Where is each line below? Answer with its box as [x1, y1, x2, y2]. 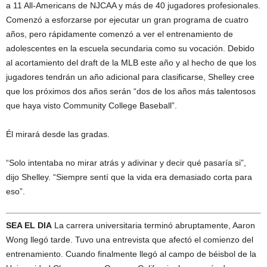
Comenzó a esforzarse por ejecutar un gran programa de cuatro [6, 15, 249, 25]
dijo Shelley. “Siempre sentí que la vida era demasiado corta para [6, 172, 252, 182]
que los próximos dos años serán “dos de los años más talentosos [6, 86, 256, 97]
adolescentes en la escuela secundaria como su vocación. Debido [6, 44, 254, 54]
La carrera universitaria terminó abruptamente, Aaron [52, 221, 255, 231]
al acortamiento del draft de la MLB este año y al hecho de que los [6, 58, 256, 68]
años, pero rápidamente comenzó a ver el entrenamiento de [6, 29, 233, 39]
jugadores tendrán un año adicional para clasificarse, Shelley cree [6, 72, 254, 82]
